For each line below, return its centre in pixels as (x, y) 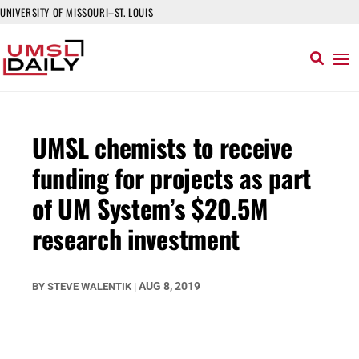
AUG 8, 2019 (169, 286)
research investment (136, 238)
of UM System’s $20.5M (150, 208)
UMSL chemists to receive (162, 147)
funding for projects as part (172, 177)
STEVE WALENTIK (89, 286)
